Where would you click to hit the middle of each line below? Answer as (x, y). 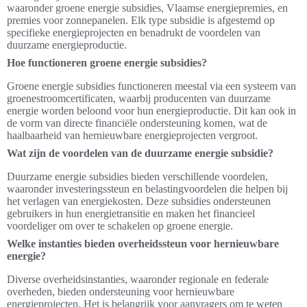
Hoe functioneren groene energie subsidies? (107, 63)
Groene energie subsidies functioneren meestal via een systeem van (151, 86)
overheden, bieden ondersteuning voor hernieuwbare (121, 292)
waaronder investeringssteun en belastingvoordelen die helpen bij (147, 189)
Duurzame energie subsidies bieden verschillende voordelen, (137, 177)
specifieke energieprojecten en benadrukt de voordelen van (134, 33)
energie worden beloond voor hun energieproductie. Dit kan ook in (151, 111)
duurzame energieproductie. (67, 45)
